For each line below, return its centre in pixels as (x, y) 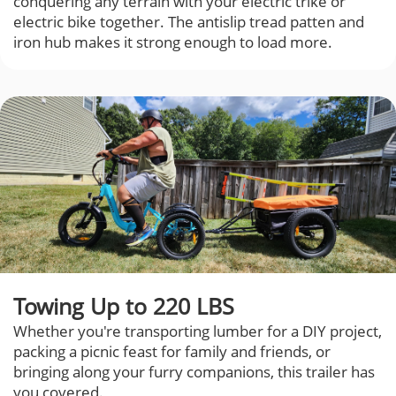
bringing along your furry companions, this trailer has (194, 372)
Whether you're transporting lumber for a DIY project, (198, 331)
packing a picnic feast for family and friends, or (172, 352)
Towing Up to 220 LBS (124, 306)
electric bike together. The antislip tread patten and (189, 22)
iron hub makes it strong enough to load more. (173, 42)
